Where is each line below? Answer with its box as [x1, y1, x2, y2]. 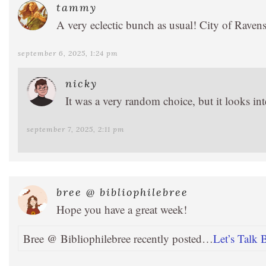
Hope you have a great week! [56, 201, 187, 217]
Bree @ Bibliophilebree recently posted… [23, 230, 213, 246]
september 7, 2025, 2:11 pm [27, 124, 125, 134]
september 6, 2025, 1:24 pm [18, 48, 118, 58]
